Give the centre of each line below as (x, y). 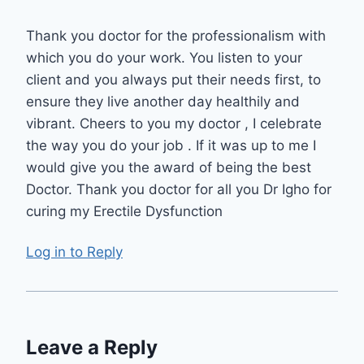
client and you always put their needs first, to (173, 79)
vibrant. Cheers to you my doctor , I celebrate (174, 123)
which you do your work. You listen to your (164, 57)
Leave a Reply (92, 348)
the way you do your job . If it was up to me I (171, 145)
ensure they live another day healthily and (163, 101)
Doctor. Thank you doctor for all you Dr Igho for (179, 189)
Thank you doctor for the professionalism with (176, 35)
